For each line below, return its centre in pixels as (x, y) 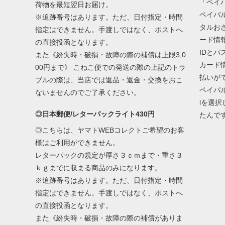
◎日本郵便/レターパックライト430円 (95, 114)
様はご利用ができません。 (78, 143)
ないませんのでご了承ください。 (90, 92)
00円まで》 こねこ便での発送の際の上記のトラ (111, 67)
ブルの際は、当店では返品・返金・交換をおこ (109, 80)
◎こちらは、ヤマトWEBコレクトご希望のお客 (110, 130)
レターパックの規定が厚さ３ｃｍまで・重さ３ (109, 155)
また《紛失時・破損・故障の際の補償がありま (109, 218)
